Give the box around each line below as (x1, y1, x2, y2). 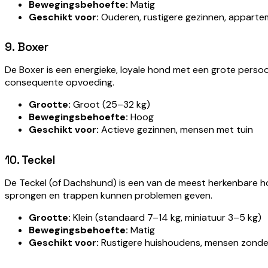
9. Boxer (5, 40, 48, 54)
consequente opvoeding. (5, 76, 114, 89)
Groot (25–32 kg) (71, 98, 150, 111)
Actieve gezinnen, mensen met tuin (99, 123, 253, 136)
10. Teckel (5, 153, 55, 167)
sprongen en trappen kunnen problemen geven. (5, 188, 212, 202)
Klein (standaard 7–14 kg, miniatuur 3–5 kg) (71, 211, 261, 224)
